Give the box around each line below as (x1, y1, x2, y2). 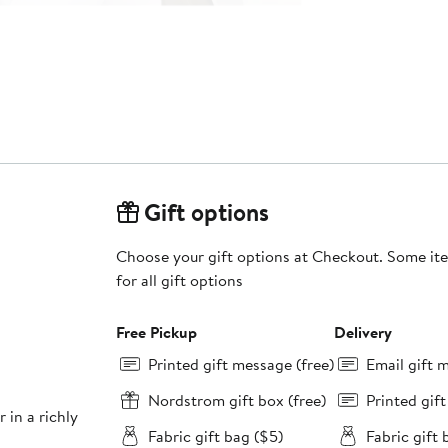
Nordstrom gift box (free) (147, 389, 326, 412)
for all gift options (115, 269, 243, 292)
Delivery (333, 321, 392, 344)
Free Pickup (115, 321, 197, 344)
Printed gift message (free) (147, 353, 334, 376)
